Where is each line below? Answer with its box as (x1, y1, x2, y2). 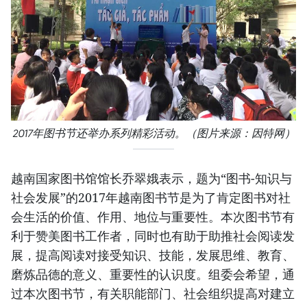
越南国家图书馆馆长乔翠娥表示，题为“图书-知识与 (11, 170, 292, 187)
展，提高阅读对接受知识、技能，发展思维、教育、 (11, 247, 295, 264)
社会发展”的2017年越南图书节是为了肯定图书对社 (11, 189, 291, 206)
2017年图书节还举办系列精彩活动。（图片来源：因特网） (12, 127, 295, 140)
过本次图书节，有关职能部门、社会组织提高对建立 (11, 285, 295, 302)
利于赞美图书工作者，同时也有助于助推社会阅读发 (11, 228, 295, 245)
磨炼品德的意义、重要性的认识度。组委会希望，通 (11, 266, 295, 283)
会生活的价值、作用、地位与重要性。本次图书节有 (11, 208, 295, 225)
